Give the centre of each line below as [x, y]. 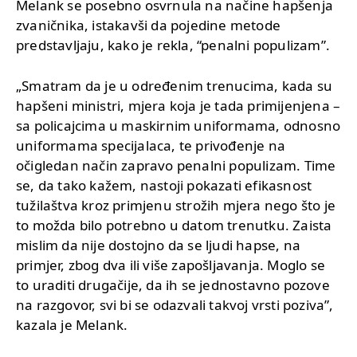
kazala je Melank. [72, 324]
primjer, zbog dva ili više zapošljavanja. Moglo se [171, 265]
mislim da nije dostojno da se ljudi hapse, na [159, 245]
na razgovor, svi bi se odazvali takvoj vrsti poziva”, [175, 304]
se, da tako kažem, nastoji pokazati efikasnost [164, 185]
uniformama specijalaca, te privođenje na [151, 145]
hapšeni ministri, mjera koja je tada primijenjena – [178, 105]
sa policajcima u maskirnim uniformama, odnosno [178, 125]
